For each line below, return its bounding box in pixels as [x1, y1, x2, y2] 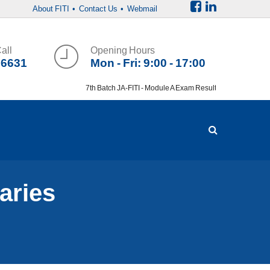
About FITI [32, 4, 69, 13]
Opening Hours [90, 45, 155, 55]
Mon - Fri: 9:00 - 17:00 [90, 56, 206, 69]
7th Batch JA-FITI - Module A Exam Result [78, 84, 209, 92]
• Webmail [120, 4, 157, 13]
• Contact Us [72, 4, 118, 13]
